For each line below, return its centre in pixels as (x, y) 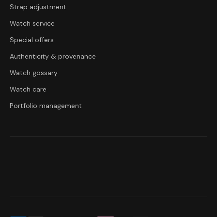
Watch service (32, 23)
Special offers (32, 40)
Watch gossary (34, 73)
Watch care (28, 89)
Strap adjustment (38, 7)
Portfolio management (46, 106)
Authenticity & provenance (53, 56)
